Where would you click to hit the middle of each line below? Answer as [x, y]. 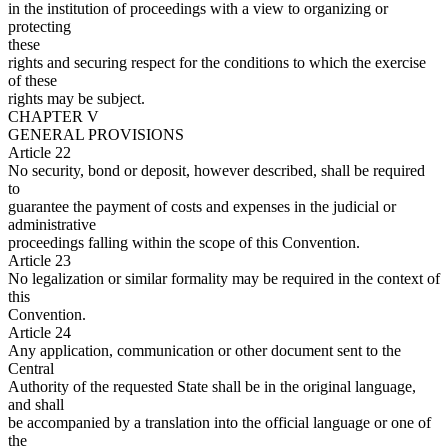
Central [31, 369]
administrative [52, 225]
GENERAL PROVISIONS [96, 135]
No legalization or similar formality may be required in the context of [224, 279]
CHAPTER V [53, 117]
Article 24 [39, 333]
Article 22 [39, 153]
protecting [39, 27]
